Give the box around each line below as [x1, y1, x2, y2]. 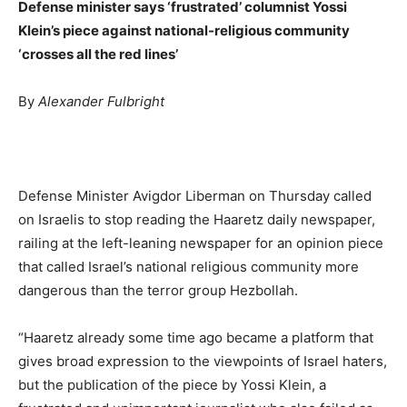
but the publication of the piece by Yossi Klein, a [18, 375, 326, 393]
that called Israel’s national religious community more [18, 257, 359, 275]
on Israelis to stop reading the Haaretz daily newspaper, [18, 210, 375, 228]
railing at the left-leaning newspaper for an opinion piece [18, 233, 383, 252]
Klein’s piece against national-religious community [18, 21, 350, 39]
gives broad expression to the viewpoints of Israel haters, [18, 352, 387, 370]
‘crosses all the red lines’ [18, 45, 178, 63]
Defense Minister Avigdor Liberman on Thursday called [18, 186, 372, 204]
